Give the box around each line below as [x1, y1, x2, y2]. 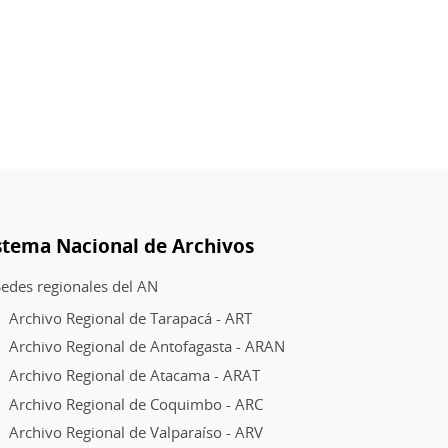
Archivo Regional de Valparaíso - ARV [8, 422, 263, 443]
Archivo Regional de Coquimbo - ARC [8, 393, 263, 414]
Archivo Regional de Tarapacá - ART [8, 307, 252, 328]
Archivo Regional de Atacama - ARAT [8, 364, 260, 385]
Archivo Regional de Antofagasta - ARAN [8, 336, 285, 357]
